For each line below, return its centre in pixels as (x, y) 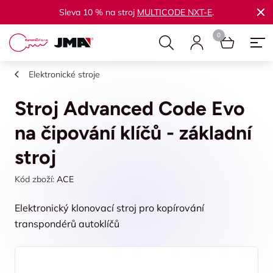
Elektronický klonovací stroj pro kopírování (109, 208)
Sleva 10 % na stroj (98, 12)
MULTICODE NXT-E (175, 12)
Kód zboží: (34, 179)
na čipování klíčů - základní (133, 133)
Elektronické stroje (64, 74)
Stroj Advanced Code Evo (130, 108)
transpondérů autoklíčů (67, 224)
